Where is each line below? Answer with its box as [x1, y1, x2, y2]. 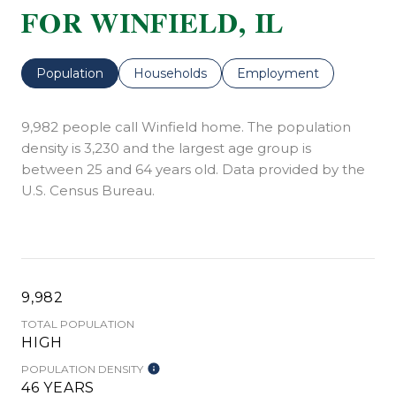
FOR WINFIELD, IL [21, 2, 285, 46]
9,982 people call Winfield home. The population [21, 118, 351, 135]
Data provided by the [218, 160, 365, 178]
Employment [237, 65, 319, 81]
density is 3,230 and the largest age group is [21, 139, 311, 156]
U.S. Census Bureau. [21, 181, 155, 199]
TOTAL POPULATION [21, 316, 134, 331]
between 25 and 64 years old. [21, 160, 218, 178]
